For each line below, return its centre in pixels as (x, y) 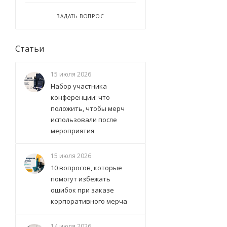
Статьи (30, 49)
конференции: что (80, 97)
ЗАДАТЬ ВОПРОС (81, 16)
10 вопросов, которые (86, 168)
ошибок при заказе (82, 190)
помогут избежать (81, 179)
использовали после (84, 120)
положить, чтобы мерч (88, 108)
